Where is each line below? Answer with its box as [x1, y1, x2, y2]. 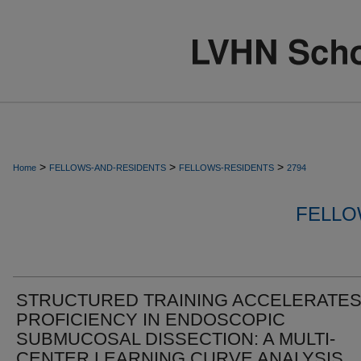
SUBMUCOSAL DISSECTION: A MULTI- [16, 329, 335, 349]
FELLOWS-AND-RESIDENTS [49, 163, 166, 172]
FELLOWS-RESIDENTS [179, 163, 274, 172]
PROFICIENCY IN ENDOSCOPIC [16, 309, 285, 330]
